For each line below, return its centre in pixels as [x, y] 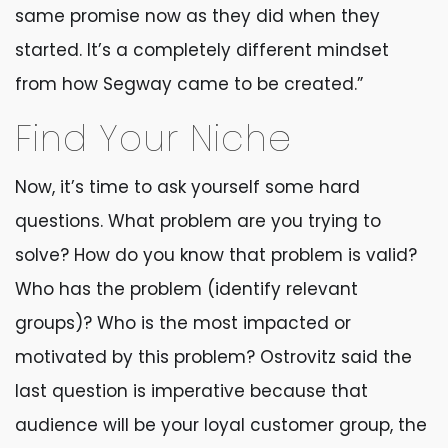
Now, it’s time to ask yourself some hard [187, 187]
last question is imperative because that [191, 391]
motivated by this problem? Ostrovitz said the [213, 357]
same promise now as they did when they [197, 16]
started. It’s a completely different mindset [202, 50]
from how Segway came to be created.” [189, 84]
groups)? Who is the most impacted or [183, 323]
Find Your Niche [153, 138]
